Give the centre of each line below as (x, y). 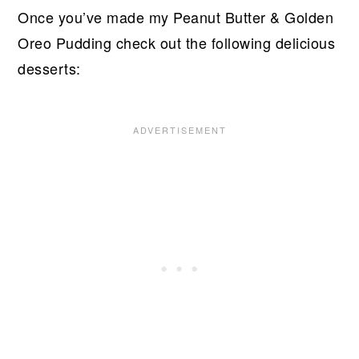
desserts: (49, 68)
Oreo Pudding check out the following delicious (177, 42)
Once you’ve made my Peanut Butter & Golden (176, 16)
